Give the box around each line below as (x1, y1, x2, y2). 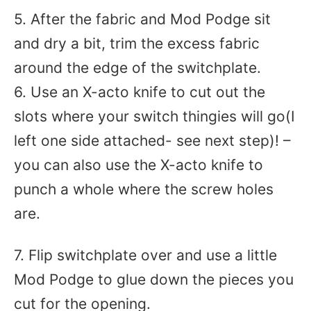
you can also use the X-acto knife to (14, 156, 263, 174)
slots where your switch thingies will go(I (14, 108, 295, 125)
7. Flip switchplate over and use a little (14, 246, 277, 264)
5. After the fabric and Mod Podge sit (14, 10, 271, 28)
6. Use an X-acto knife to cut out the (14, 83, 265, 101)
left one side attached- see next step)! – (14, 132, 291, 149)
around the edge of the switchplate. (14, 59, 261, 76)
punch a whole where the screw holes (14, 180, 274, 198)
